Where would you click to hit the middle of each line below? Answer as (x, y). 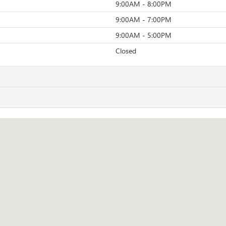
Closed (126, 51)
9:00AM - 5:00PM (144, 35)
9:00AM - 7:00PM (144, 19)
